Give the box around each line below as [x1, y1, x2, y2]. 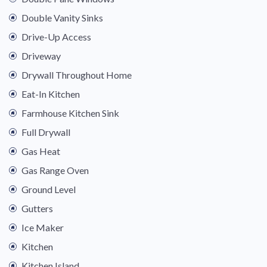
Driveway [21, 50, 61, 62]
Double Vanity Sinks [21, 12, 103, 24]
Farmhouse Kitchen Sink [21, 107, 119, 119]
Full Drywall [21, 126, 70, 138]
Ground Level [21, 184, 76, 195]
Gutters [21, 203, 53, 215]
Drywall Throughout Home [21, 69, 132, 81]
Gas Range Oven [21, 164, 89, 176]
